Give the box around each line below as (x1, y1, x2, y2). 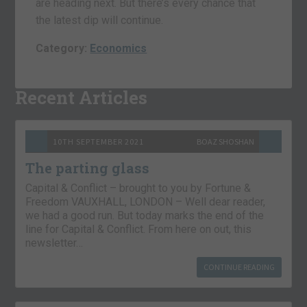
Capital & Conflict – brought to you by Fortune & (25, 182, 251, 195)
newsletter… (25, 236, 84, 250)
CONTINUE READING (203, 262, 275, 273)
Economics (90, 42, 147, 56)
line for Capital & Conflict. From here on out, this (25, 223, 252, 236)
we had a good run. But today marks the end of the (25, 209, 265, 223)
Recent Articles (15, 86, 148, 110)
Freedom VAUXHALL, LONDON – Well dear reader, (25, 195, 266, 209)
